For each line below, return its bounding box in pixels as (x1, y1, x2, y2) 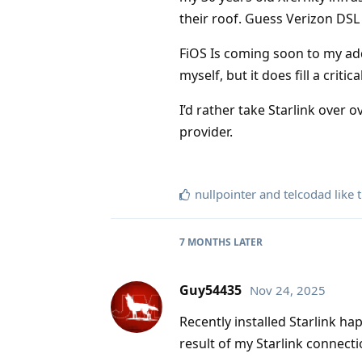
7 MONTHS (179, 234, 231, 249)
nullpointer (195, 185, 256, 202)
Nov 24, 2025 (250, 281, 326, 298)
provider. (179, 122, 233, 141)
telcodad (284, 185, 331, 202)
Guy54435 (179, 280, 242, 299)
